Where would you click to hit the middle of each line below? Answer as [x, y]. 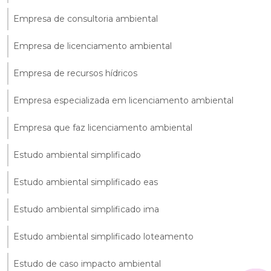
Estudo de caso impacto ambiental [87, 263]
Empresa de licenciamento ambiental [93, 46]
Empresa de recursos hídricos [75, 73]
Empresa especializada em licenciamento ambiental [123, 100]
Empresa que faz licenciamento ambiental [103, 127]
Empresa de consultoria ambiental [86, 18]
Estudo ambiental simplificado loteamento [103, 236]
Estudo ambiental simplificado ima [86, 209]
